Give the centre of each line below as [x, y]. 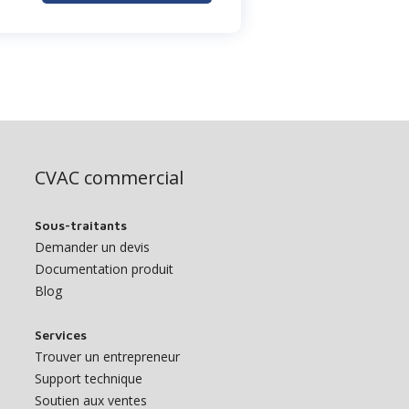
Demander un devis [92, 247]
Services [61, 335]
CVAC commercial [109, 178]
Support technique [89, 378]
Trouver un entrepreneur [107, 357]
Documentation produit [104, 269]
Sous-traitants [81, 225]
